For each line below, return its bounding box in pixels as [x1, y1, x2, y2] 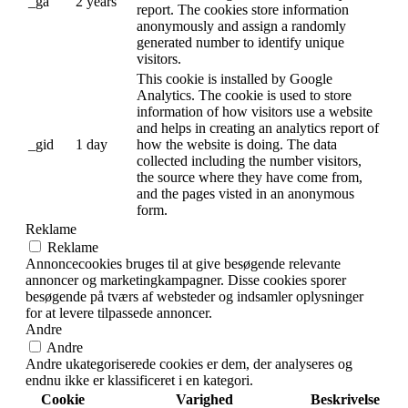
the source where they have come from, [137, 169, 362, 186]
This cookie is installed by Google [137, 71, 332, 87]
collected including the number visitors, [137, 153, 362, 169]
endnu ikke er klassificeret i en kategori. [25, 372, 253, 389]
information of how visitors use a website [137, 104, 372, 120]
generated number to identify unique [137, 35, 344, 51]
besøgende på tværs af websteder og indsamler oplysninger [25, 289, 363, 305]
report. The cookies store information [137, 2, 349, 18]
